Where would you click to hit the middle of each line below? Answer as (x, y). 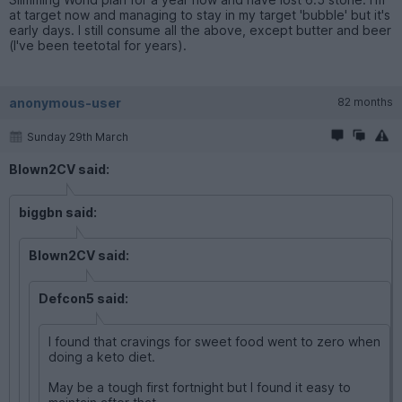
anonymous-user (65, 102)
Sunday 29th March (78, 136)
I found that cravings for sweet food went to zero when (214, 341)
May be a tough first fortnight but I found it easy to (200, 387)
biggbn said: (58, 212)
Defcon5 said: (83, 298)
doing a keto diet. (102, 356)
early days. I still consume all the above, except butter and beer (200, 30)
